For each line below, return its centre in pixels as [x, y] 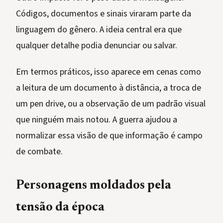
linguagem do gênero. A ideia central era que [99, 30]
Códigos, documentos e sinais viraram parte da [104, 14]
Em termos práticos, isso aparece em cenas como [109, 72]
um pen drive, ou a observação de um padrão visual [111, 104]
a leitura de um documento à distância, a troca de [109, 88]
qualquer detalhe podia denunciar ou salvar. [97, 46]
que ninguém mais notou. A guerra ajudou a [97, 120]
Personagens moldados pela [94, 186]
